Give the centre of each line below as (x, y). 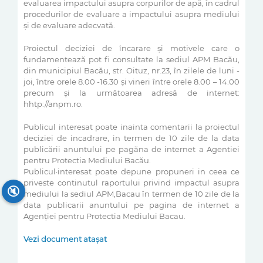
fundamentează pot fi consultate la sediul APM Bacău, (131, 59)
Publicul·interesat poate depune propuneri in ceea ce (131, 171)
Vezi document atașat (65, 239)
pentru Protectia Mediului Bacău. (87, 160)
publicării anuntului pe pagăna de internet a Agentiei (131, 149)
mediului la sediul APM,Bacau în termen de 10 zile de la (131, 194)
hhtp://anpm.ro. (53, 104)
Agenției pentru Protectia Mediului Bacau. (104, 216)
